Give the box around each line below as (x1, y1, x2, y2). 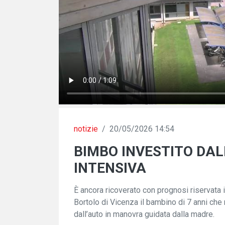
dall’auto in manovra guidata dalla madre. (74, 209, 214, 219)
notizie (74, 124, 98, 134)
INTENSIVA (74, 160, 146, 177)
